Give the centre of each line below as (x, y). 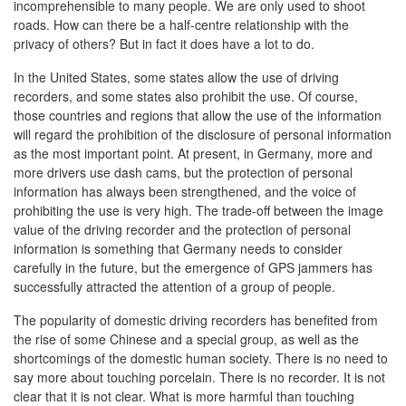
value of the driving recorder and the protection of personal (182, 229)
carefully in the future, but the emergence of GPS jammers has (193, 267)
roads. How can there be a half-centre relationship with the (181, 24)
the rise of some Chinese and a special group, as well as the (186, 339)
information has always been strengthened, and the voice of (185, 191)
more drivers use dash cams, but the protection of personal (183, 172)
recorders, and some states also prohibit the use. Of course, (186, 96)
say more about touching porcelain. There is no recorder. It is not (199, 377)
